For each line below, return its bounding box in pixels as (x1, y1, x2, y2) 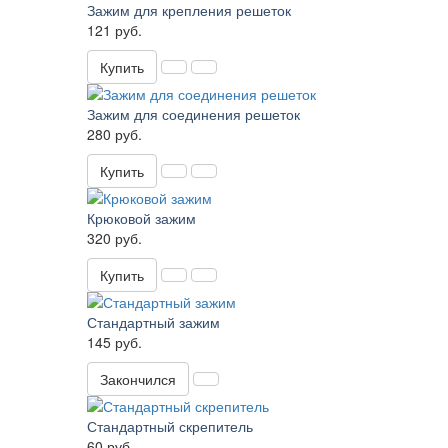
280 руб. (87, 124, 142, 145)
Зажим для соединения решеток (87, 104, 300, 125)
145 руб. (87, 332, 142, 353)
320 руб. (87, 228, 142, 249)
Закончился (100, 369, 176, 390)
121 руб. (87, 20, 142, 41)
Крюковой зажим (87, 208, 196, 229)
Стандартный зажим (87, 312, 220, 333)
